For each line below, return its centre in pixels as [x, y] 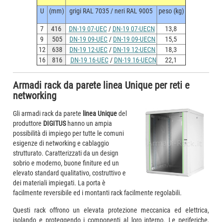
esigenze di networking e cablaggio [61, 143]
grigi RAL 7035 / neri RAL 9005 [111, 11]
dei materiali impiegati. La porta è [59, 183]
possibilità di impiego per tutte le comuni [69, 133]
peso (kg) [171, 11]
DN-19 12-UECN [134, 49]
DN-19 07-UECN [134, 28]
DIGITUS [55, 123]
